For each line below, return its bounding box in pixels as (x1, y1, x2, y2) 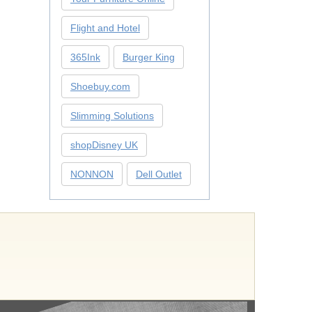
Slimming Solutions (70, 110, 154, 121)
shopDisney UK (70, 139, 138, 150)
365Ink (70, 52, 100, 63)
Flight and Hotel (70, 22, 140, 33)
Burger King (123, 52, 175, 63)
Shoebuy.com (70, 81, 130, 92)
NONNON (70, 169, 114, 180)
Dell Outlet (136, 169, 182, 180)
